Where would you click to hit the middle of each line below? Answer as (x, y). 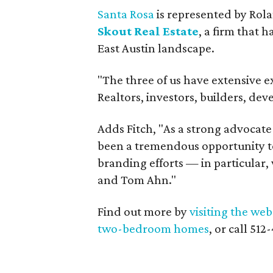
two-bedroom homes (154, 229)
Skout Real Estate (148, 31)
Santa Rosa (126, 14)
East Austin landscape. (156, 48)
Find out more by (144, 211)
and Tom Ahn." (137, 180)
